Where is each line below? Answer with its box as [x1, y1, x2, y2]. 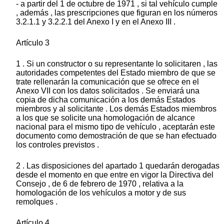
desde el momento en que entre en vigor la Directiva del [16, 170, 213, 179]
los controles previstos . [16, 140, 99, 149]
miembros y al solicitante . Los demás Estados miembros [16, 104, 216, 113]
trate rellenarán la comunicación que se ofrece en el [16, 77, 199, 86]
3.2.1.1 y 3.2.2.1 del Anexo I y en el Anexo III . [16, 17, 175, 26]
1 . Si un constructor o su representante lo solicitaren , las [16, 59, 217, 68]
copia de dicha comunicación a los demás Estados [16, 95, 195, 104]
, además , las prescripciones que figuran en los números [16, 8, 217, 17]
